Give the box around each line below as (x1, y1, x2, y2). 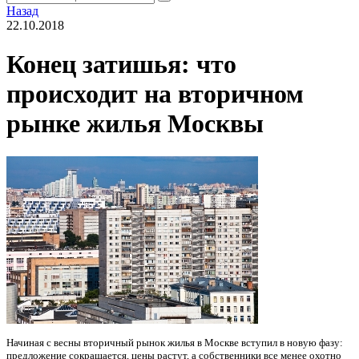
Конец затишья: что (6, 50, 236, 79)
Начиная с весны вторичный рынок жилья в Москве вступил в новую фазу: (6, 336, 343, 349)
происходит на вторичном (6, 79, 304, 109)
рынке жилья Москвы (6, 109, 264, 139)
